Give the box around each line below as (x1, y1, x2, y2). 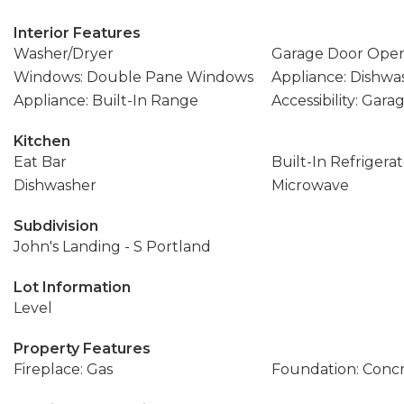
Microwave (271, 177, 349, 194)
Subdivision (14, 217, 98, 234)
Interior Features (14, 24, 141, 41)
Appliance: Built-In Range (14, 92, 198, 109)
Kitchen (14, 133, 70, 150)
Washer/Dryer (14, 45, 114, 62)
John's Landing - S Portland (14, 238, 211, 255)
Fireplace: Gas (14, 361, 113, 378)
